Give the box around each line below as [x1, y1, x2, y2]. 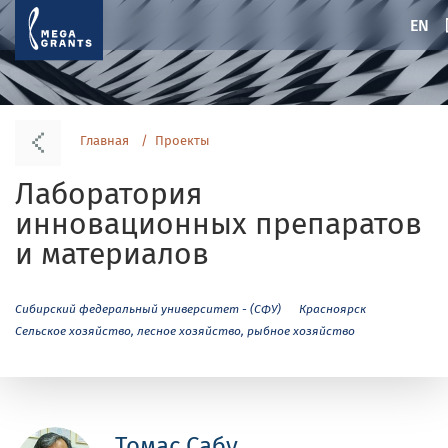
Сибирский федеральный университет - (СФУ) [15, 300, 281, 317]
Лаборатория [15, 171, 203, 215]
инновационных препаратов [15, 201, 422, 245]
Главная [80, 131, 129, 150]
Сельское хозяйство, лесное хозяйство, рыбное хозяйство [15, 322, 355, 339]
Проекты [155, 131, 210, 150]
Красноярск [299, 300, 366, 317]
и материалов [15, 231, 209, 275]
